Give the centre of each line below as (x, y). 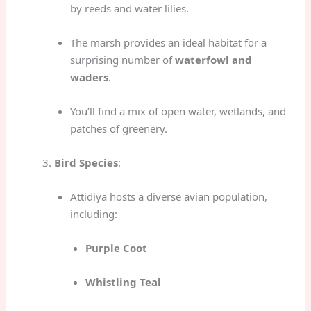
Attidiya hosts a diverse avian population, (168, 196)
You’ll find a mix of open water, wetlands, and (178, 111)
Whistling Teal (124, 281)
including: (93, 213)
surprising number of (122, 59)
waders (89, 77)
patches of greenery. (118, 128)
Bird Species (86, 162)
